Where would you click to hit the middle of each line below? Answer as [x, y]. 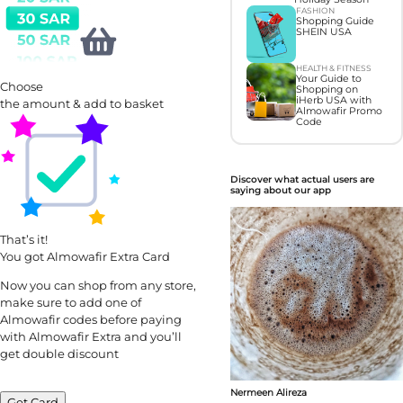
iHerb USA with [333, 101]
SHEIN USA [323, 32]
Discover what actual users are [302, 180]
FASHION [315, 11]
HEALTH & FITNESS [333, 68]
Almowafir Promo [339, 112]
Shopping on [327, 90]
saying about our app [280, 191]
